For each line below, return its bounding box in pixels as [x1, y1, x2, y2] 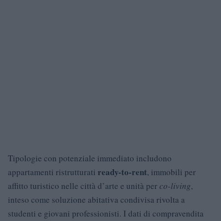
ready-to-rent [98, 165, 147, 178]
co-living [159, 180, 191, 191]
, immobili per [147, 166, 196, 178]
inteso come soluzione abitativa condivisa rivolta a [8, 193, 185, 205]
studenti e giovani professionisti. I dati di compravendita [8, 207, 204, 219]
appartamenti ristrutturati [8, 166, 98, 178]
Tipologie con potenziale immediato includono [8, 152, 172, 164]
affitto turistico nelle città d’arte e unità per [8, 180, 159, 191]
